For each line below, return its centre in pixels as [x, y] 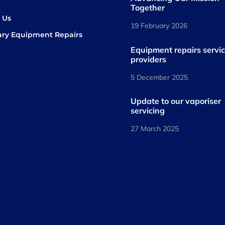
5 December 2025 [159, 77]
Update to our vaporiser [176, 101]
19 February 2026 [159, 26]
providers [149, 59]
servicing [148, 110]
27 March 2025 [155, 128]
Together [148, 8]
